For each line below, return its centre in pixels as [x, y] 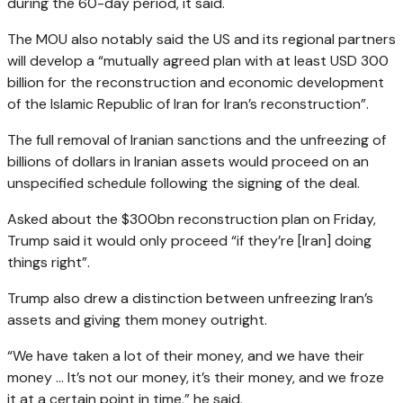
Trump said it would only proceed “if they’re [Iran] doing [189, 240]
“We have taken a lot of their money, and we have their [186, 355]
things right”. [49, 262]
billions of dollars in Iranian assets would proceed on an [188, 161]
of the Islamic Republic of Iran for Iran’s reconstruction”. [188, 103]
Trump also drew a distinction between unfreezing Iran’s [190, 298]
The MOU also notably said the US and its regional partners [201, 39]
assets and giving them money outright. [137, 319]
